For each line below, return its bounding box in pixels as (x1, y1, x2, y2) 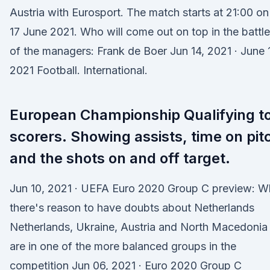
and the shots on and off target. (10, 149, 230, 167)
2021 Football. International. (10, 64, 148, 77)
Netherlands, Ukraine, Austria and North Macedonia (10, 221, 268, 233)
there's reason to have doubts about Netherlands (10, 201, 254, 214)
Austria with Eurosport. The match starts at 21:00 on (10, 6, 269, 19)
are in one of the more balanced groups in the (10, 240, 236, 253)
